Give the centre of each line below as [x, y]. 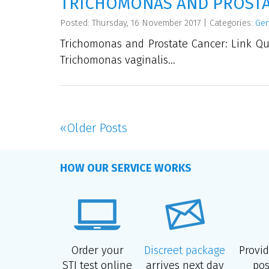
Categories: [232, 23]
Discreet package [185, 250]
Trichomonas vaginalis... [118, 60]
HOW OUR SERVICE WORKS [126, 168]
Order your [97, 250]
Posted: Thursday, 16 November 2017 [130, 23]
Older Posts [97, 128]
